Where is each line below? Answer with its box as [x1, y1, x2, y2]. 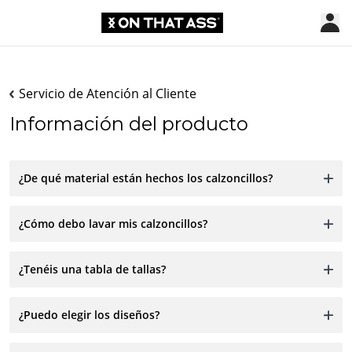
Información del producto [9, 112, 248, 135]
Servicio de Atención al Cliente [19, 84, 196, 102]
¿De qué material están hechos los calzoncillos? [19, 170, 273, 185]
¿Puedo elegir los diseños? [19, 306, 159, 322]
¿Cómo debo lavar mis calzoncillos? [19, 215, 207, 231]
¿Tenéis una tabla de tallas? [19, 261, 166, 277]
